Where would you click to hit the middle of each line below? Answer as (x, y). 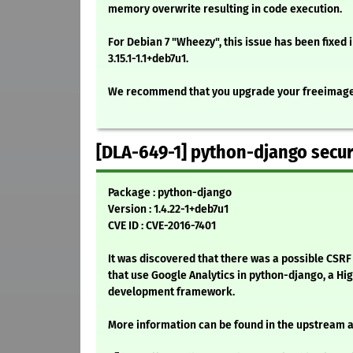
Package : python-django (170, 193)
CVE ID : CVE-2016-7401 (162, 226)
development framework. (171, 292)
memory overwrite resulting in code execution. (225, 9)
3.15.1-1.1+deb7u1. (148, 59)
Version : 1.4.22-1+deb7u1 (168, 210)
